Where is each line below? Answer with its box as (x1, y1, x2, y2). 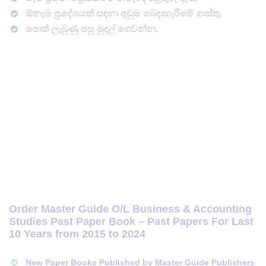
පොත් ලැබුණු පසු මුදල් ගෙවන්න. (26, 23, 158, 34)
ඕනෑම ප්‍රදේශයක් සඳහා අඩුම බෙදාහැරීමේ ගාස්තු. (26, 8, 222, 18)
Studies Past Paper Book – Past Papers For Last (9, 215, 254, 227)
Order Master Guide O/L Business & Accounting (9, 202, 252, 215)
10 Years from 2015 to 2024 (9, 227, 145, 240)
